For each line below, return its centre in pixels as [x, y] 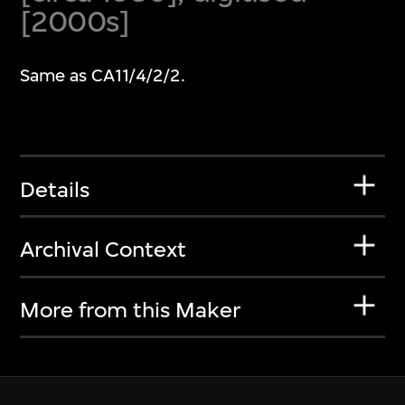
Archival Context [104, 250]
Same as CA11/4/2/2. [103, 76]
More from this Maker [131, 310]
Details [55, 189]
